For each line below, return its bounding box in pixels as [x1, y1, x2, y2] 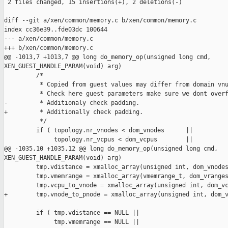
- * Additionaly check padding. [4, 99, 139, 107]
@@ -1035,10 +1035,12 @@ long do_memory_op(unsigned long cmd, [4, 145, 221, 153]
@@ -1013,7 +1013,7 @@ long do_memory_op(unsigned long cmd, [4, 53, 214, 61]
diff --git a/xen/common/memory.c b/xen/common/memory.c [4, 17, 196, 24]
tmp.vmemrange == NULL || [4, 218, 139, 226]
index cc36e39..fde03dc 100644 [4, 26, 107, 34]
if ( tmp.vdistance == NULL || [4, 209, 139, 217]
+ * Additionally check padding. [4, 108, 143, 116]
